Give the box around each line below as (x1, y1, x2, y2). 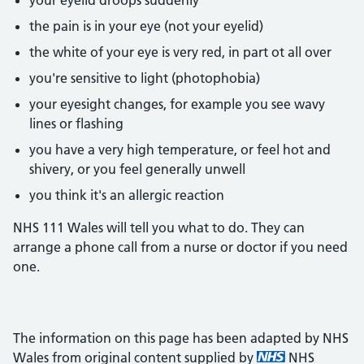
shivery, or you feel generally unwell (29, 161, 245, 177)
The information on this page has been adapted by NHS (13, 330, 349, 346)
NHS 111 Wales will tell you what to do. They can (13, 219, 305, 236)
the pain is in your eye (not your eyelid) (29, 18, 263, 34)
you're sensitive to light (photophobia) (29, 70, 260, 86)
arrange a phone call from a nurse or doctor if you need (13, 239, 348, 255)
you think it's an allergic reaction (29, 187, 224, 203)
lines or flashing (29, 115, 123, 132)
